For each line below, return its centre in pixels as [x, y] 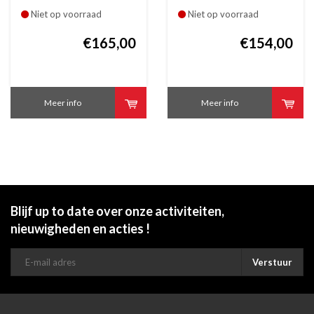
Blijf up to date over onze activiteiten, [117, 211]
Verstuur [272, 262]
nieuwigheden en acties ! [80, 228]
